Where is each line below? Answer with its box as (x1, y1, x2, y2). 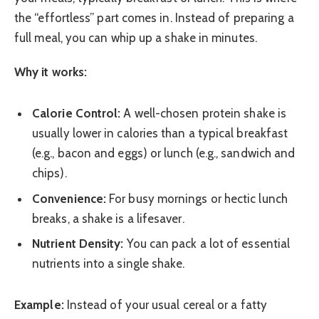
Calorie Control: (32, 106, 121, 121)
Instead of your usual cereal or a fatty (63, 298, 268, 313)
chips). (32, 166, 67, 181)
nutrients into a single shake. (32, 256, 185, 271)
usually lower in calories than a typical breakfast (32, 126, 288, 141)
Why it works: (14, 65, 88, 80)
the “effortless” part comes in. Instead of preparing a (14, 10, 294, 25)
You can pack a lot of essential (123, 236, 291, 251)
